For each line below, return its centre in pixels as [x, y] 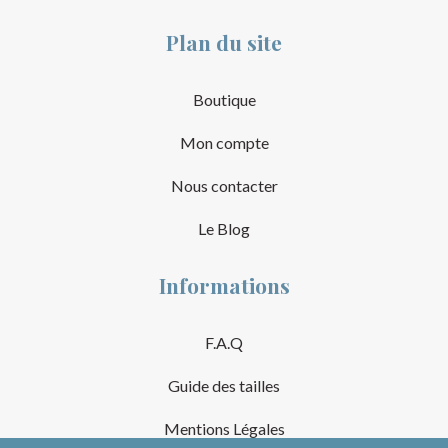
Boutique [224, 99]
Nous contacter [224, 185]
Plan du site [224, 41]
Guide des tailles [224, 385]
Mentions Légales [224, 428]
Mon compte [224, 142]
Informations [224, 284]
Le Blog [224, 228]
